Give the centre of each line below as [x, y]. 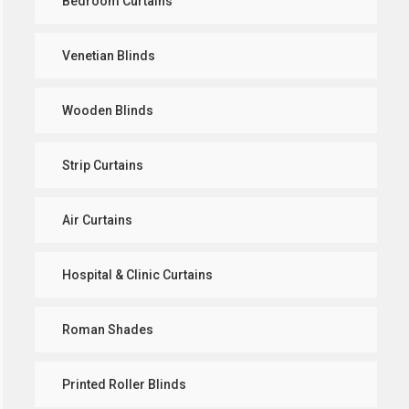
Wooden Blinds [108, 110]
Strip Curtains [103, 165]
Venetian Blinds [109, 55]
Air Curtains [97, 220]
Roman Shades [108, 329]
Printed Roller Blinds [124, 384]
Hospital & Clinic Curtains [137, 274]
